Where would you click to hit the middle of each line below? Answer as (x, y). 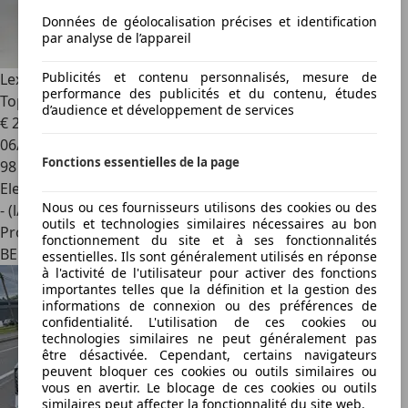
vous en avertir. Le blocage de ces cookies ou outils (209, 388)
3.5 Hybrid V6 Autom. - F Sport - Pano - (228, 79)
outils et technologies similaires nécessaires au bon (209, 224)
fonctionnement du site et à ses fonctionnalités (209, 240)
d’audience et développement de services (168, 109)
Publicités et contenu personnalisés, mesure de (209, 76)
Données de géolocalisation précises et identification (209, 21)
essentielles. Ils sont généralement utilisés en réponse (209, 257)
